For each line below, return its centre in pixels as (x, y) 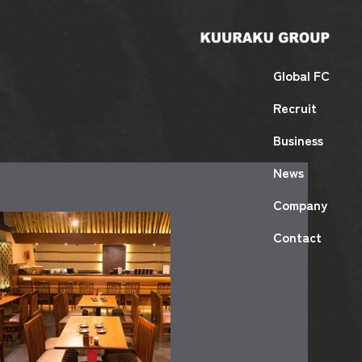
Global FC (301, 76)
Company (300, 205)
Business (298, 140)
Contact (297, 237)
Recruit (295, 108)
